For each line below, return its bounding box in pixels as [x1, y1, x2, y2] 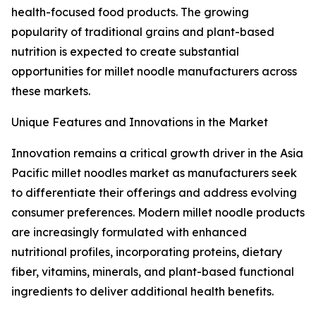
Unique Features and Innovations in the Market [11, 115, 268, 130]
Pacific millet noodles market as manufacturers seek [11, 166, 297, 181]
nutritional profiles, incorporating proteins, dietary [11, 245, 282, 260]
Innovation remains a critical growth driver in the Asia [11, 146, 303, 161]
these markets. [11, 84, 90, 99]
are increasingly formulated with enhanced [11, 225, 247, 240]
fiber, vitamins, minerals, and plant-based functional [11, 265, 294, 279]
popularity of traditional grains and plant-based [11, 25, 274, 39]
